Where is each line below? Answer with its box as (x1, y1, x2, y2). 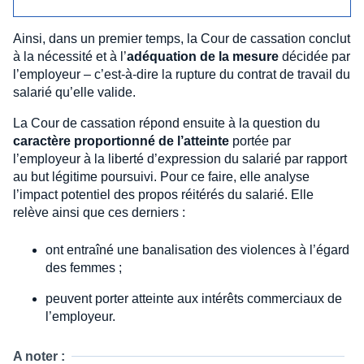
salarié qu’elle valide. (13, 84, 136, 99)
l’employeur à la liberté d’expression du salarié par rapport (13, 151, 347, 166)
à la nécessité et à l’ (13, 49, 127, 63)
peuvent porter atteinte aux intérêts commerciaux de (45, 291, 342, 305)
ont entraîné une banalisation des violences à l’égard (45, 242, 349, 257)
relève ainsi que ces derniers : (13, 205, 185, 219)
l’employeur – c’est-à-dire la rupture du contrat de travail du (13, 67, 350, 81)
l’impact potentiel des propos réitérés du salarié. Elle (13, 187, 314, 201)
